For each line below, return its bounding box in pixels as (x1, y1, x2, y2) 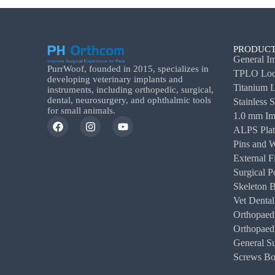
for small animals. (47, 106, 116, 116)
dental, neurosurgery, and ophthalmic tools (47, 95, 212, 106)
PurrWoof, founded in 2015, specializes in (47, 64, 209, 74)
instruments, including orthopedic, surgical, (47, 85, 214, 95)
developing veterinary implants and (47, 74, 184, 85)
